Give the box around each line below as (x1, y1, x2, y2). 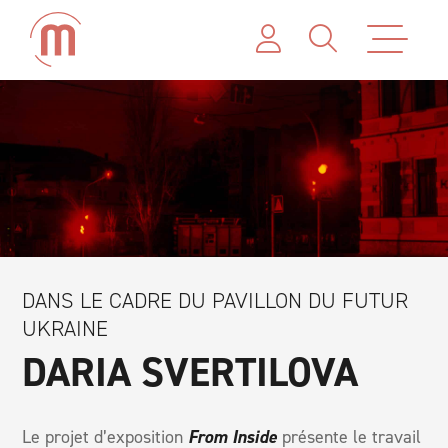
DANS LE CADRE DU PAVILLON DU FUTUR (22, 285, 409, 315)
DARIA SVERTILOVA (22, 345, 359, 399)
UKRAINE (22, 313, 109, 343)
